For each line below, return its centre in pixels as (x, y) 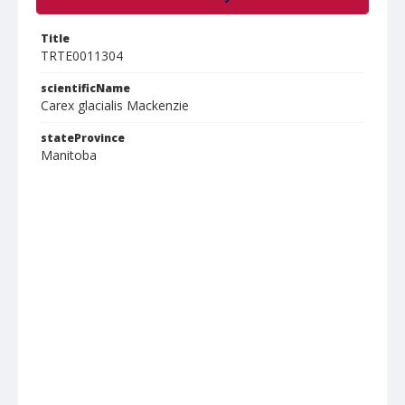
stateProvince (83, 138)
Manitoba (69, 155)
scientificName (85, 88)
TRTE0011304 (82, 56)
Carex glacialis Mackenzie (115, 105)
